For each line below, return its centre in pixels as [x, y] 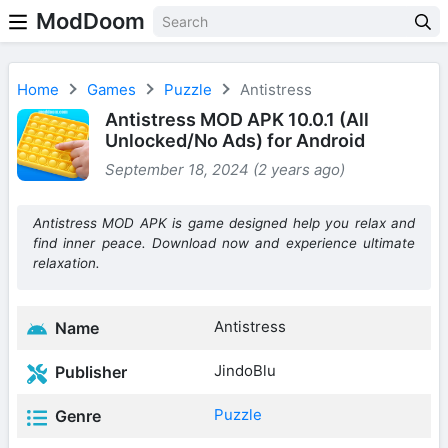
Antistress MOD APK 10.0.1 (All [237, 119]
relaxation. [66, 263]
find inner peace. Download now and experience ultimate [224, 243]
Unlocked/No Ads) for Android [235, 140]
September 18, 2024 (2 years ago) [225, 169]
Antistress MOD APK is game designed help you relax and [224, 223]
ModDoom [90, 21]
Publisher [89, 372]
